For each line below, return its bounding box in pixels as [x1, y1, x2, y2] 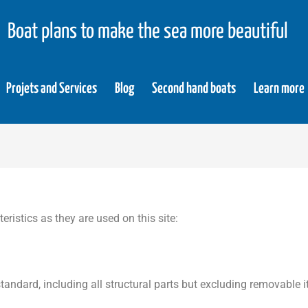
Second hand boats [152, 81, 236, 96]
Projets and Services [6, 81, 97, 96]
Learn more [254, 81, 305, 96]
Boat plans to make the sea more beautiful [7, 21, 288, 42]
